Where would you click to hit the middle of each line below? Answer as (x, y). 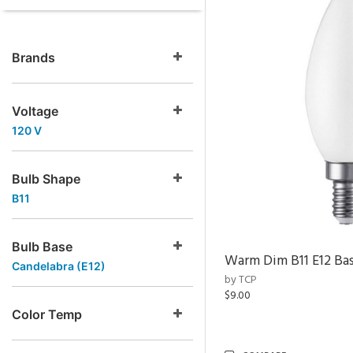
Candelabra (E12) (59, 266)
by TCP (241, 280)
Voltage (35, 111)
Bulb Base (42, 247)
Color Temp (47, 314)
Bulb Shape (46, 179)
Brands (33, 58)
